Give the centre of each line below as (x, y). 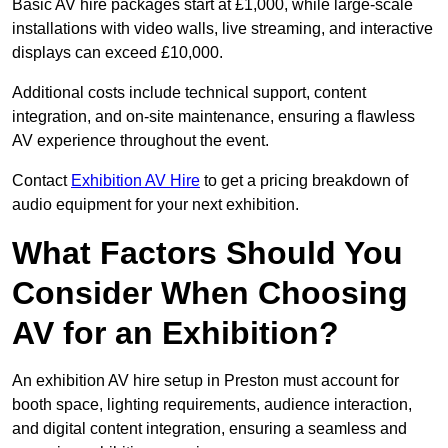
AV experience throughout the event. (140, 141)
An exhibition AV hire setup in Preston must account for (205, 381)
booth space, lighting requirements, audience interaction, (212, 405)
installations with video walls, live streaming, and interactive (222, 29)
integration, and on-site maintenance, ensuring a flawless (213, 117)
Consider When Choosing (210, 293)
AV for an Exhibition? (175, 333)
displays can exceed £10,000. (117, 53)
